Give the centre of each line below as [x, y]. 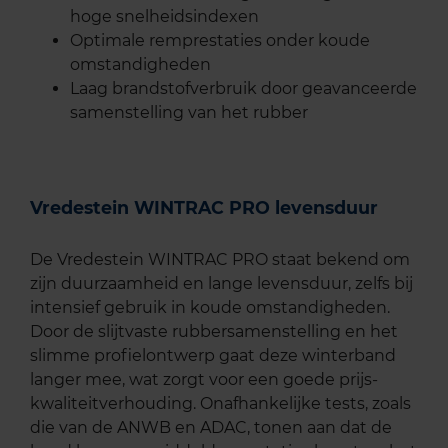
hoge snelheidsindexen [164, 17]
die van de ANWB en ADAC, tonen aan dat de [211, 427]
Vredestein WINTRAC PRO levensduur [204, 208]
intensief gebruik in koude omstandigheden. [210, 307]
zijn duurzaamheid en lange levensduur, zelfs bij [221, 283]
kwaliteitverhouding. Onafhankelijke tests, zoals [220, 403]
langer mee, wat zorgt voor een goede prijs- [204, 379]
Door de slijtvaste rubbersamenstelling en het [214, 331]
